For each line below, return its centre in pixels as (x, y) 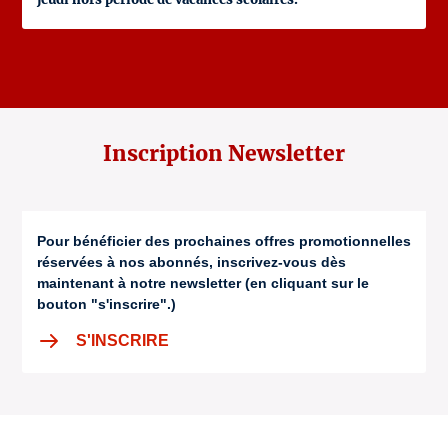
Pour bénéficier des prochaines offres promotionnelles (224, 241)
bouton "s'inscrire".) (106, 304)
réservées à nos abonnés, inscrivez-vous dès (191, 262)
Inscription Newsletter (224, 153)
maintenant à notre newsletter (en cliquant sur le (203, 283)
